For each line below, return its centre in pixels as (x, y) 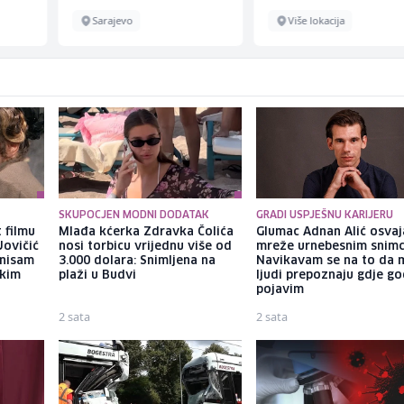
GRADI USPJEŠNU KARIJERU (325, 216)
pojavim (280, 290)
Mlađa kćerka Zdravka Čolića (146, 233)
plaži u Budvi (97, 276)
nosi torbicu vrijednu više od (145, 247)
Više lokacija (317, 20)
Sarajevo (112, 20)
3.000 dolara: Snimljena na (137, 262)
